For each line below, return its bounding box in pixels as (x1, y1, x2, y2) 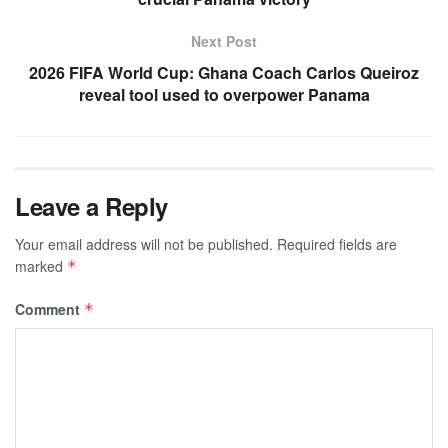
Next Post (191, 30, 257, 51)
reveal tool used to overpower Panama (78, 82, 370, 106)
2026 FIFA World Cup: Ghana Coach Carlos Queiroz (29, 60, 419, 84)
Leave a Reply (15, 188, 168, 223)
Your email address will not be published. (15, 233, 273, 254)
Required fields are (277, 233, 397, 254)
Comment (15, 298, 84, 319)
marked (15, 255, 67, 276)
